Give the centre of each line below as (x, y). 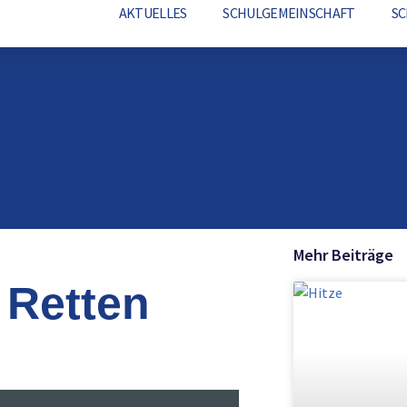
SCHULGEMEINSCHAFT (289, 13)
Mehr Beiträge (343, 255)
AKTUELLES (153, 13)
